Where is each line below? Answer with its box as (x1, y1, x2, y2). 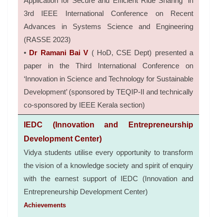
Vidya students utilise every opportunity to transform (24, 148, 193, 157)
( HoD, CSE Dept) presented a (88, 48, 194, 57)
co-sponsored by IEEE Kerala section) (24, 101, 145, 109)
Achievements (24, 201, 66, 209)
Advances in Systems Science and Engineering (24, 22, 193, 31)
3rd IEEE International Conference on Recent (24, 9, 193, 18)
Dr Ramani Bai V (29, 48, 89, 57)
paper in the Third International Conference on (24, 62, 193, 70)
